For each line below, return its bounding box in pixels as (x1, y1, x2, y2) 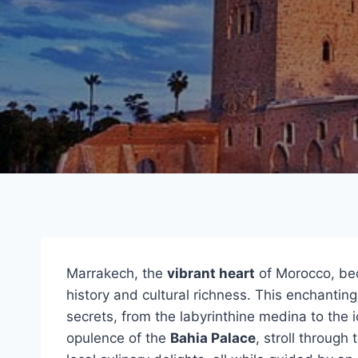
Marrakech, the (66, 265, 167, 281)
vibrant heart (167, 265, 255, 281)
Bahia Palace (170, 330, 256, 346)
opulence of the (66, 330, 170, 346)
